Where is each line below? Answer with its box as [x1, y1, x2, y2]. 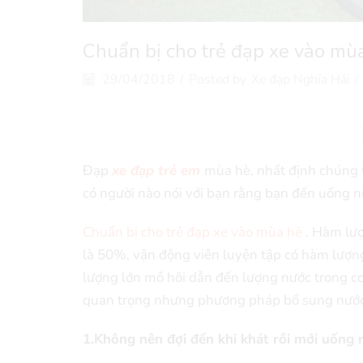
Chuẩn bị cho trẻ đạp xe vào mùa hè [83, 223, 302, 242]
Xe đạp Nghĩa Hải [251, 70, 350, 88]
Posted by [189, 70, 246, 88]
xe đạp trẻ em [112, 161, 200, 181]
